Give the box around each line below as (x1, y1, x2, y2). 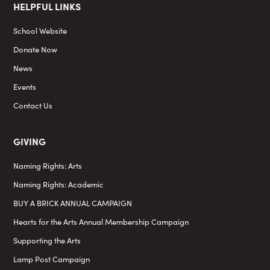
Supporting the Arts (13, 234, 81, 246)
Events (13, 80, 37, 92)
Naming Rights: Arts (13, 159, 83, 171)
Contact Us (13, 99, 53, 111)
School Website (13, 24, 67, 36)
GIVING (13, 134, 46, 148)
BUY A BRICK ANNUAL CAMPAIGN (13, 196, 133, 209)
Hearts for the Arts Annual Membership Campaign (13, 215, 189, 227)
